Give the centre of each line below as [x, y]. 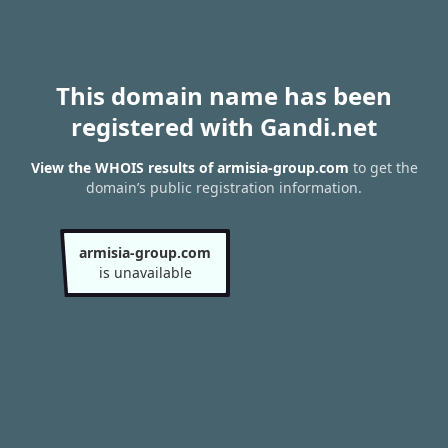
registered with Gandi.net [224, 126]
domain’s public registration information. [224, 188]
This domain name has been [224, 95]
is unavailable [145, 272]
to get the [383, 168]
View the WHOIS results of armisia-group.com [189, 168]
